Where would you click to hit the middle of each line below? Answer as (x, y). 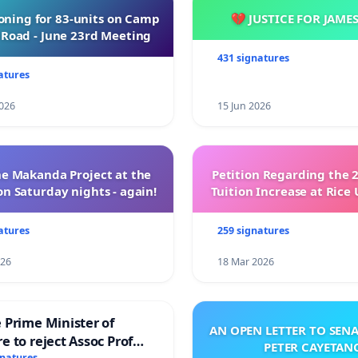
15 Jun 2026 (245, 105)
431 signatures (254, 58)
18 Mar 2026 (246, 261)
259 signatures (254, 230)
